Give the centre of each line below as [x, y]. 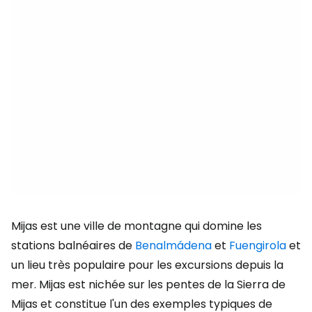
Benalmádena [173, 245]
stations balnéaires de [73, 245]
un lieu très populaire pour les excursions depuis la [147, 265]
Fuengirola [258, 245]
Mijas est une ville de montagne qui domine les [136, 226]
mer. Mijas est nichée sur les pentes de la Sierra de [148, 284]
